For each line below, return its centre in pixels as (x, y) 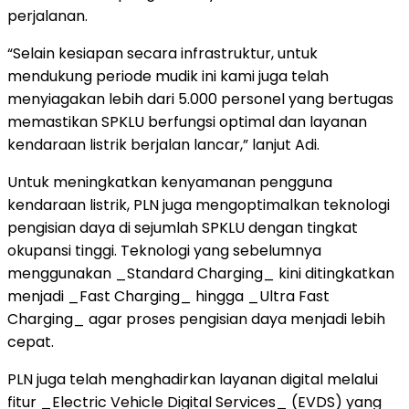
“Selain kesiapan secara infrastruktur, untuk (163, 53)
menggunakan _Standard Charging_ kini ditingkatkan (201, 273)
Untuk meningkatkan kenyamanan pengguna (170, 182)
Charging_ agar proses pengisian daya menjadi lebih (196, 319)
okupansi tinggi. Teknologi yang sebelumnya (164, 250)
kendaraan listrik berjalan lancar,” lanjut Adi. (163, 144)
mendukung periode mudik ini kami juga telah (168, 76)
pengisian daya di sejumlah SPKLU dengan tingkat (183, 227)
